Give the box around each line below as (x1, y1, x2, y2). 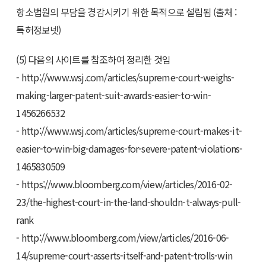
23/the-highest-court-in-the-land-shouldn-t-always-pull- (16, 194, 241, 209)
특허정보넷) (16, 22, 61, 37)
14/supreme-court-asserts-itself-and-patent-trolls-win (16, 248, 233, 262)
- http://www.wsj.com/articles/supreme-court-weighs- (16, 69, 235, 84)
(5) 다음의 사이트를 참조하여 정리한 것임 (16, 52, 171, 66)
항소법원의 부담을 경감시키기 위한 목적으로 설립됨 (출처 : (16, 4, 237, 19)
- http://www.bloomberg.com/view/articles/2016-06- (16, 230, 229, 245)
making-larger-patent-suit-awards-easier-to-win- (16, 87, 211, 102)
